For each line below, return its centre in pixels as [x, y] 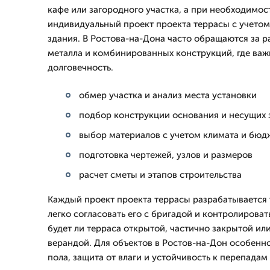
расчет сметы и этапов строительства [160, 175]
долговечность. [80, 67]
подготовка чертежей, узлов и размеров [166, 155]
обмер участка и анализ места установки [168, 95]
